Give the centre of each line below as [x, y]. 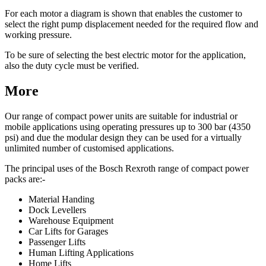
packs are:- [25, 179]
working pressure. [38, 35]
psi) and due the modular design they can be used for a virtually [123, 137]
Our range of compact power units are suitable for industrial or [121, 116]
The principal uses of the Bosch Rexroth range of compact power [127, 168]
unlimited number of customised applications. [89, 148]
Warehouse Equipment [71, 220]
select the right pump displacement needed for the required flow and [132, 24]
